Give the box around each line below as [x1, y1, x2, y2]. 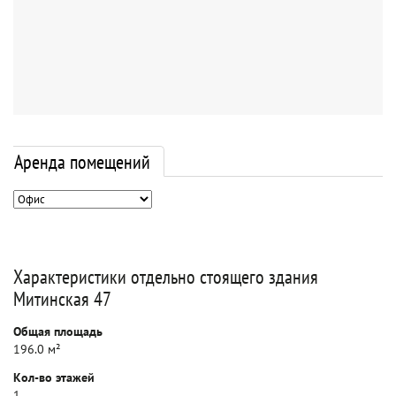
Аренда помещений [14, 149, 150, 174]
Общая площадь [13, 324, 103, 339]
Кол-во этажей [13, 369, 95, 385]
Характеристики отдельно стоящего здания [13, 264, 318, 289]
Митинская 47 [13, 286, 111, 311]
